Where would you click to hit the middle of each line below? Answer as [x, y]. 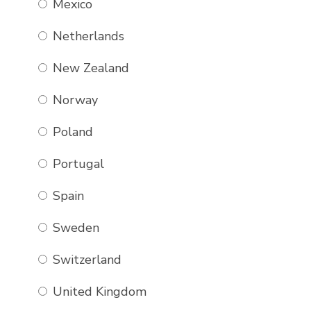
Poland [71, 132]
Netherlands [86, 36]
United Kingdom [98, 292]
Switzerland [85, 260]
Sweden [74, 228]
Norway [73, 100]
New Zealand [89, 68]
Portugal [76, 164]
